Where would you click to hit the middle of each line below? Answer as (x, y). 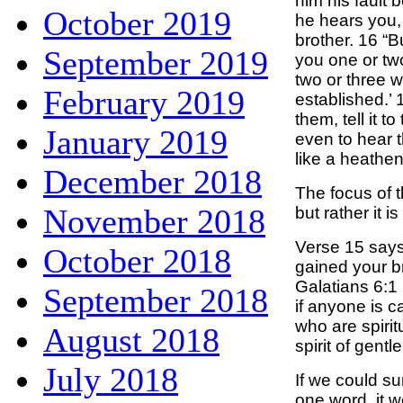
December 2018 (152, 181)
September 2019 (156, 63)
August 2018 (131, 340)
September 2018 (156, 300)
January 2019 (135, 142)
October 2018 (137, 260)
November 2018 (154, 221)
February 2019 (144, 102)
